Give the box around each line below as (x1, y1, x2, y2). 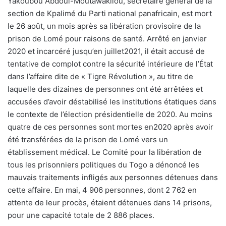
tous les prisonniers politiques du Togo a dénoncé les (8, 160, 199, 170)
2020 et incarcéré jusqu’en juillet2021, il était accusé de (8, 46, 205, 56)
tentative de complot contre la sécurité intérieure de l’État (8, 59, 213, 69)
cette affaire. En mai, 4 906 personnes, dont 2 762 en (8, 185, 197, 195)
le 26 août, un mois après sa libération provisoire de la (8, 21, 201, 31)
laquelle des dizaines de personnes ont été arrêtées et (8, 84, 203, 94)
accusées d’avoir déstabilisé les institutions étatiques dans (8, 97, 216, 107)
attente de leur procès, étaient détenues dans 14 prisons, (8, 198, 212, 208)
